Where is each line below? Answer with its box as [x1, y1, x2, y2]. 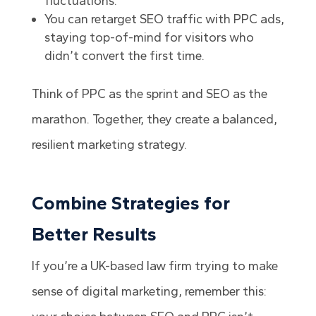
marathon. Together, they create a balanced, [31, 111, 277, 128]
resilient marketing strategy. [31, 137, 187, 153]
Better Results [31, 223, 157, 246]
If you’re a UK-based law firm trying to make [31, 258, 278, 274]
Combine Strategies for [31, 192, 230, 215]
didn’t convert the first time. [44, 48, 205, 64]
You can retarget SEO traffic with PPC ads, [44, 11, 284, 28]
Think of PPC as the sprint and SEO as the [31, 86, 267, 102]
